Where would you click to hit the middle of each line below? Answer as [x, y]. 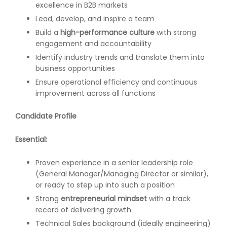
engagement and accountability [93, 43]
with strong [175, 32]
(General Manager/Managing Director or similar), [122, 174]
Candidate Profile [46, 116]
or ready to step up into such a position [105, 185]
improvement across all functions [96, 93]
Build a [48, 32]
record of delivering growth [83, 210]
